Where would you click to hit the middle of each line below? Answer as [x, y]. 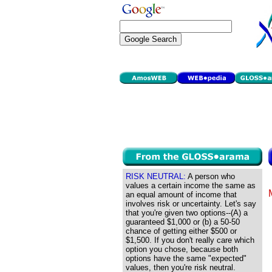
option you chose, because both [182, 249]
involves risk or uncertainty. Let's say [191, 204]
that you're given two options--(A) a [187, 213]
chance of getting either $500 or [181, 231]
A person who [210, 176]
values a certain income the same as [191, 185]
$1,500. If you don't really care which [190, 240]
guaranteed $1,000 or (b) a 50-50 [183, 222]
